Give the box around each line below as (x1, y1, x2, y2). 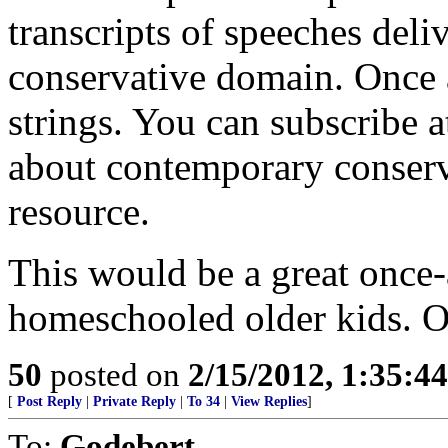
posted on (42, 356, 188, 393)
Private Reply (93, 394, 176, 409)
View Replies (231, 394, 307, 409)
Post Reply (17, 394, 82, 409)
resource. (8, 190, 150, 233)
